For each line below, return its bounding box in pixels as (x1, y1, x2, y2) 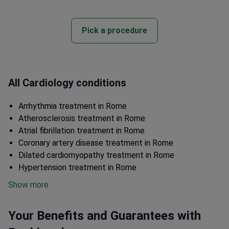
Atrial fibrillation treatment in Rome (18, 126, 145, 136)
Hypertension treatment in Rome (18, 163, 136, 173)
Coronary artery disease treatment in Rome (18, 138, 173, 148)
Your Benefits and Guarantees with (8, 209, 201, 223)
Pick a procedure (82, 26, 147, 36)
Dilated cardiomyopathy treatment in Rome (18, 150, 174, 161)
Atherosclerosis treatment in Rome (18, 113, 145, 124)
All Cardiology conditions (8, 77, 126, 89)
